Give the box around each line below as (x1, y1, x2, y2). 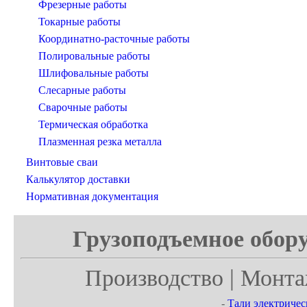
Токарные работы (38, 16, 121, 28)
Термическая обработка (38, 119, 148, 131)
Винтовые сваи (26, 156, 98, 169)
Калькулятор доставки (26, 173, 130, 186)
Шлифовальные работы (38, 67, 149, 79)
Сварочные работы (38, 101, 127, 114)
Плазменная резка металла (38, 136, 162, 148)
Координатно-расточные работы (38, 33, 190, 45)
